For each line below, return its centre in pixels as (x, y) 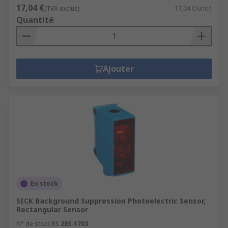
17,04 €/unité (193, 8)
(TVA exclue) (62, 8)
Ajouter (118, 69)
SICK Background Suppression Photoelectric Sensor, (111, 201)
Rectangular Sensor (52, 209)
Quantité (35, 20)
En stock (44, 183)
